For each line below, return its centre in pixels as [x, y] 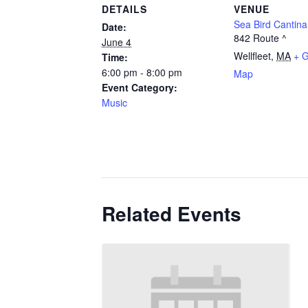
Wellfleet [252, 56]
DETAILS [124, 9]
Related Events [172, 213]
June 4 [117, 42]
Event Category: [140, 87]
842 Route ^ [260, 38]
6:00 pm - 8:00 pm [142, 72]
